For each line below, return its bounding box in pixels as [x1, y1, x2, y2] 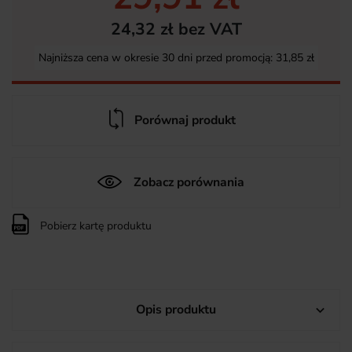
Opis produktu [136, 300, 216, 318]
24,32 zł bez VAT [110, 17, 242, 40]
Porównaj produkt [134, 111, 236, 129]
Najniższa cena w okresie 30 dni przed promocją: [38, 49, 276, 65]
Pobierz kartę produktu [37, 218, 152, 233]
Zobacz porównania [133, 173, 244, 191]
